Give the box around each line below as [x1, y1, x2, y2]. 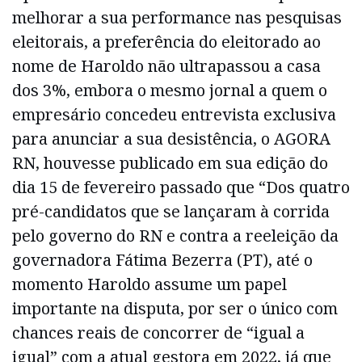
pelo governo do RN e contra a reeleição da [12, 224, 339, 246]
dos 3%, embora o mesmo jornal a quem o [12, 78, 327, 101]
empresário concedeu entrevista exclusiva [12, 103, 336, 125]
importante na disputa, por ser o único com [12, 297, 338, 319]
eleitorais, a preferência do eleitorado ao [12, 30, 321, 53]
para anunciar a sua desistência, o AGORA [12, 127, 330, 149]
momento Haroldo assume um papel [12, 272, 287, 295]
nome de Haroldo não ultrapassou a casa [12, 54, 321, 77]
